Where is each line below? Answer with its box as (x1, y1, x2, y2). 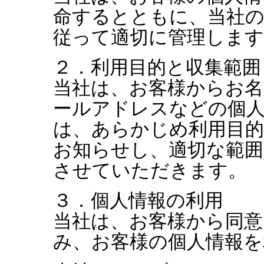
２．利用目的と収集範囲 (53, 57, 261, 78)
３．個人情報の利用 (53, 190, 223, 211)
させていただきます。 (53, 160, 247, 181)
